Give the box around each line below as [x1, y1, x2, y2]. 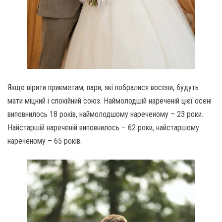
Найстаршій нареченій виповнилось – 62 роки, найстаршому [7, 123, 199, 133]
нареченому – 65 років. [7, 136, 82, 146]
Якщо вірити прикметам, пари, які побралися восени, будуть [7, 83, 199, 93]
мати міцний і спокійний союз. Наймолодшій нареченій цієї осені [7, 96, 212, 106]
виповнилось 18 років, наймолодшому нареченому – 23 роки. [7, 110, 203, 119]
